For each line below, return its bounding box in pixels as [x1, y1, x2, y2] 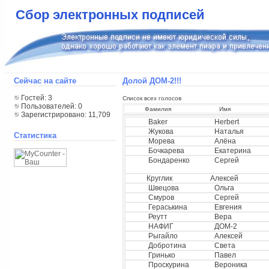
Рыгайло [148, 232, 178, 240]
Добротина [148, 241, 186, 250]
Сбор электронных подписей [16, 7, 205, 22]
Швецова [148, 184, 179, 192]
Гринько [148, 251, 175, 259]
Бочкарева [148, 147, 184, 155]
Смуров [148, 193, 174, 202]
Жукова [148, 127, 174, 136]
